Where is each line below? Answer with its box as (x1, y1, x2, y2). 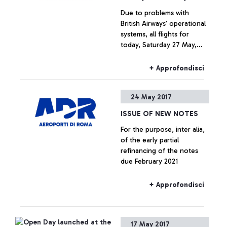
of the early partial (121, 136, 179, 144)
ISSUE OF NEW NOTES (121, 109, 198, 118)
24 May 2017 (131, 93, 172, 101)
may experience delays (121, 62, 193, 70)
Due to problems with (121, 9, 189, 17)
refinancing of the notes (121, 146, 198, 155)
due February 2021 (121, 157, 178, 166)
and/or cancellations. (121, 72, 187, 81)
